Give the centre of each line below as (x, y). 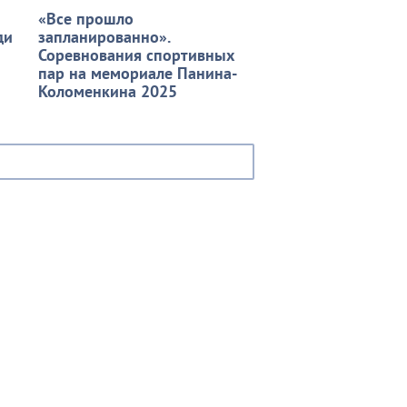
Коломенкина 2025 (108, 91)
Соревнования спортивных (136, 55)
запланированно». (104, 36)
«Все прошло (86, 18)
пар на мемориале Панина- (138, 73)
